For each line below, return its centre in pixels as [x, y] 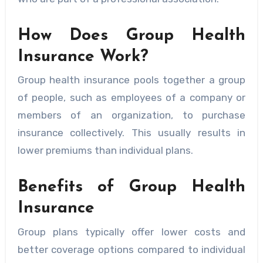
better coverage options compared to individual [131, 249]
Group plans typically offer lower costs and [131, 232]
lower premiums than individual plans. [105, 151]
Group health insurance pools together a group [131, 80]
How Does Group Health [131, 36]
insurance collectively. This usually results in [131, 133]
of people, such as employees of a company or [131, 98]
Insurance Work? [83, 57]
